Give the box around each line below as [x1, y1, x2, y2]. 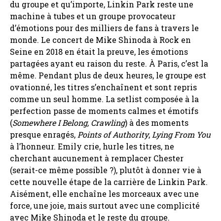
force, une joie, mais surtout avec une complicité [10, 200, 200, 211]
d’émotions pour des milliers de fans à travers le [10, 22, 199, 33]
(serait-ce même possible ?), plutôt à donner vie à [10, 164, 201, 175]
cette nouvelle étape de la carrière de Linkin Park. [10, 176, 208, 187]
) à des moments [125, 117, 188, 128]
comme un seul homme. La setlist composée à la [10, 93, 199, 104]
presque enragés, [10, 129, 77, 140]
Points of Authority [77, 129, 148, 140]
